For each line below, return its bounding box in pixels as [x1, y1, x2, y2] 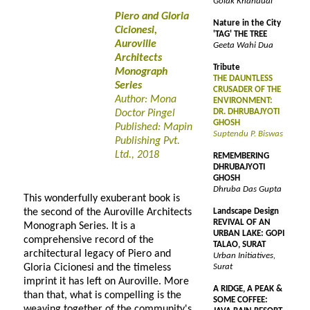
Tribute [213, 63, 240, 72]
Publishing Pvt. [115, 136, 180, 147]
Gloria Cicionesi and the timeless [24, 262, 171, 273]
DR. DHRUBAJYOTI [213, 107, 280, 116]
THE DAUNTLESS [213, 74, 273, 83]
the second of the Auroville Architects [24, 207, 192, 218]
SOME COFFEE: [213, 295, 268, 304]
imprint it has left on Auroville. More [24, 276, 189, 287]
